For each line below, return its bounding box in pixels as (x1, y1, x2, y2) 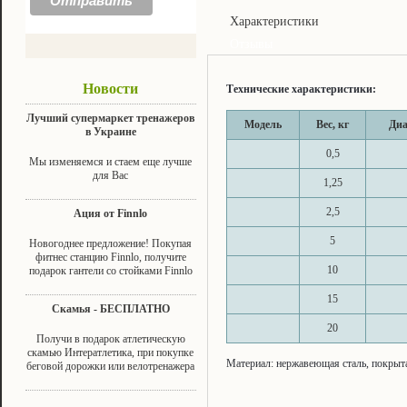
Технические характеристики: (226, 83, 376, 95)
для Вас (93, 168, 128, 182)
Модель (244, 118, 282, 131)
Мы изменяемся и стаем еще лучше (29, 154, 192, 168)
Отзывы (230, 37, 273, 51)
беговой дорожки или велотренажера (26, 359, 194, 372)
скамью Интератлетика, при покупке (27, 345, 194, 359)
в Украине (84, 124, 136, 138)
